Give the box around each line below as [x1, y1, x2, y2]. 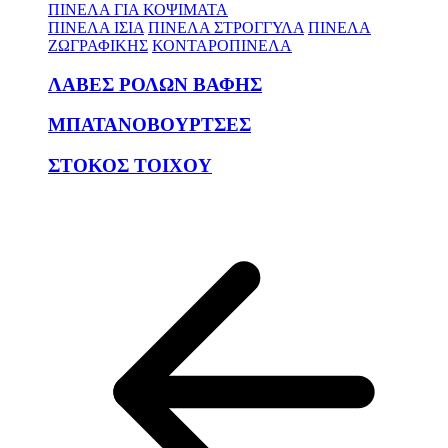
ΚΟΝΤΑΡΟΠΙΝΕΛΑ [152, 36, 292, 54]
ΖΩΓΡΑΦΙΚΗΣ [48, 36, 148, 54]
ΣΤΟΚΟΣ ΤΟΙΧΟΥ [48, 154, 212, 176]
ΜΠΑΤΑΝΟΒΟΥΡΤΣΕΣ [48, 114, 251, 136]
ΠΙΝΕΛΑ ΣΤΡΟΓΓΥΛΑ [148, 18, 304, 36]
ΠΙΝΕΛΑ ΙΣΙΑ [48, 18, 144, 36]
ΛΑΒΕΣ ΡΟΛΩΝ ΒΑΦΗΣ [48, 73, 262, 95]
